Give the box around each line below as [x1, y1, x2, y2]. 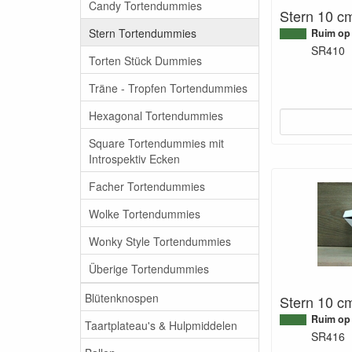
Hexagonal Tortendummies [89, 107, 223, 123]
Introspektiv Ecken [89, 150, 180, 167]
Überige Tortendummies [89, 260, 209, 277]
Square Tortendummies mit [89, 134, 224, 151]
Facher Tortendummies [89, 178, 205, 194]
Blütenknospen [85, 289, 159, 306]
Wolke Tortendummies [89, 205, 200, 222]
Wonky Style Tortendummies [89, 233, 231, 249]
